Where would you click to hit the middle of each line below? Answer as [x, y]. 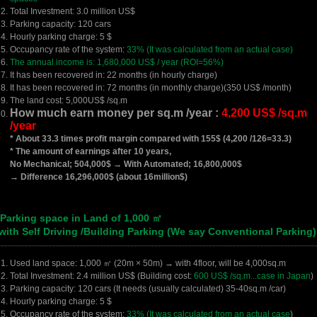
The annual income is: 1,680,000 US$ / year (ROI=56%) [117, 62]
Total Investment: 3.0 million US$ [73, 11]
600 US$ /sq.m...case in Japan [252, 276]
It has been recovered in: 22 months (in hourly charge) [114, 75]
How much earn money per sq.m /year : [116, 113]
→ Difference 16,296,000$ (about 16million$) [99, 177]
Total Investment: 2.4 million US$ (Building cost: [102, 276]
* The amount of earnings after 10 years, [91, 151]
